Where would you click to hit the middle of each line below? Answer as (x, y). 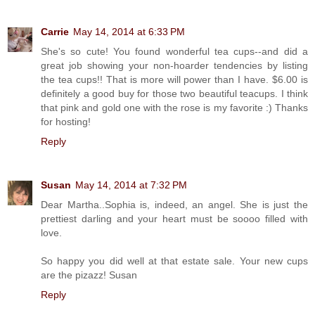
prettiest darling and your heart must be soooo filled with (174, 218)
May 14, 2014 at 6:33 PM (129, 31)
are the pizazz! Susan (89, 275)
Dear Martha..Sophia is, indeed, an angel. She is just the (174, 204)
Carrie (55, 31)
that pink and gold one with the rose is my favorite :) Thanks (174, 107)
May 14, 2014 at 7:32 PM (131, 185)
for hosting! (66, 121)
